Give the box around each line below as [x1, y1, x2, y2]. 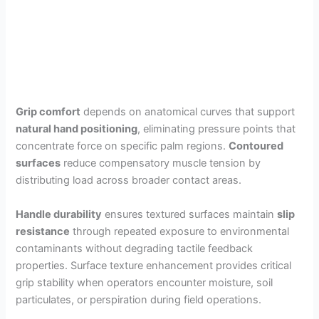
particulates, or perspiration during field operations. [16, 293, 262, 306]
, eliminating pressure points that [137, 122, 296, 136]
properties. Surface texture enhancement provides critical [16, 258, 292, 272]
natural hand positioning [16, 122, 138, 136]
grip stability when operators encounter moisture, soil [16, 276, 273, 289]
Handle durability [16, 207, 103, 221]
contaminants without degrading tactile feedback [16, 241, 253, 255]
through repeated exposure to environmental [70, 224, 290, 238]
